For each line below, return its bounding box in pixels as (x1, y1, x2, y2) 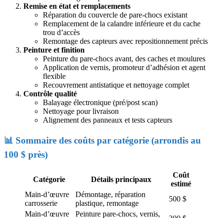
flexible (43, 72, 66, 81)
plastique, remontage (75, 199, 139, 207)
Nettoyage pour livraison (43, 107, 119, 116)
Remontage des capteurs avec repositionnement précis (43, 37, 208, 46)
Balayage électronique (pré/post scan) (43, 98, 158, 107)
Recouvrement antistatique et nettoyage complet (43, 81, 189, 90)
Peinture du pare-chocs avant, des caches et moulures (43, 54, 205, 63)
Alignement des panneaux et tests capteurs (43, 116, 172, 125)
